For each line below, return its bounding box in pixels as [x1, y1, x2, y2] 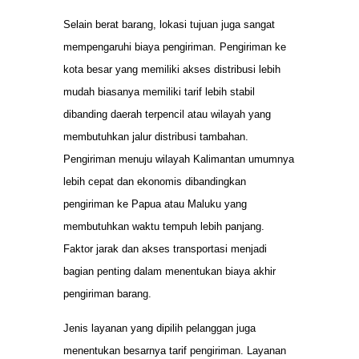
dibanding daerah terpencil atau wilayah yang [63, 108, 271, 121]
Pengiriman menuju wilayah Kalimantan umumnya [63, 153, 294, 166]
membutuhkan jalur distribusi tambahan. [63, 131, 248, 143]
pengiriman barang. [63, 288, 151, 301]
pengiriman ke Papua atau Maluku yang [63, 198, 247, 211]
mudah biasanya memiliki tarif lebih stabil [63, 86, 255, 99]
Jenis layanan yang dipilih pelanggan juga [63, 321, 256, 334]
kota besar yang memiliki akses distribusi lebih [63, 63, 280, 76]
